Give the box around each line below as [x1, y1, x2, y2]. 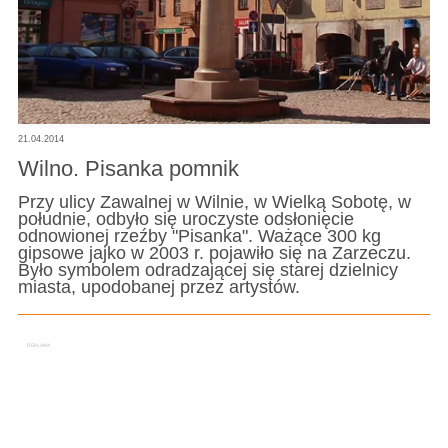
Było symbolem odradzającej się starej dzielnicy [17, 259, 398, 280]
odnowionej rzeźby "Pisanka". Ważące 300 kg [17, 225, 381, 246]
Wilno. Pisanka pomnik [17, 156, 239, 182]
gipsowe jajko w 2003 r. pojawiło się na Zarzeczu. [17, 242, 411, 263]
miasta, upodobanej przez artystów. [17, 276, 300, 297]
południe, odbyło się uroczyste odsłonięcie [17, 208, 354, 229]
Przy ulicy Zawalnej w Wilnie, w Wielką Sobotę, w [17, 191, 411, 212]
